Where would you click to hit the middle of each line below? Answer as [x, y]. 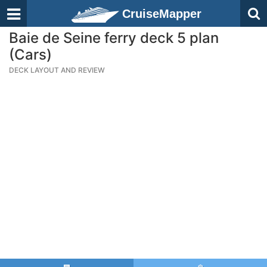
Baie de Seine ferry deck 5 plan [114, 38]
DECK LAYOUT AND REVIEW [57, 70]
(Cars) [30, 55]
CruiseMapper [162, 14]
